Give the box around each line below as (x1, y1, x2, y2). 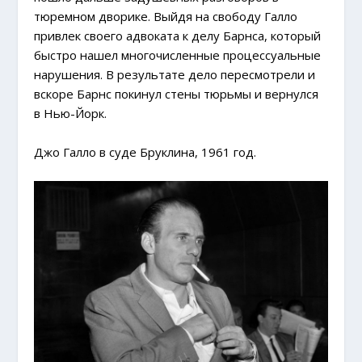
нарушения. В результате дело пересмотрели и (34, 66, 316, 83)
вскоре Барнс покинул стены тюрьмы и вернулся (34, 86, 319, 103)
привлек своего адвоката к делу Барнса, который (34, 27, 322, 44)
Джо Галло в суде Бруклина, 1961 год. (34, 144, 257, 161)
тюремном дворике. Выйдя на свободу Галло (34, 8, 298, 25)
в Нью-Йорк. (34, 105, 107, 122)
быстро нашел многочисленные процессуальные (34, 47, 322, 64)
